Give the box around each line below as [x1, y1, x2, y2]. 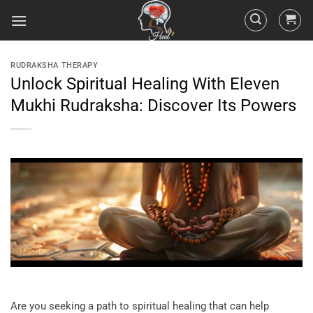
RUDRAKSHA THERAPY [10, 61, 99, 70]
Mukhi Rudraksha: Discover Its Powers [10, 95, 296, 115]
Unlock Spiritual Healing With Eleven [10, 73, 279, 94]
